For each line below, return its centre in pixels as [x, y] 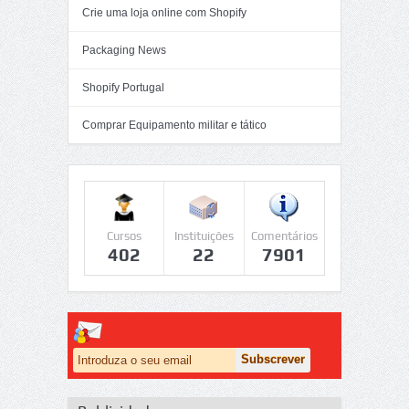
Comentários [284, 236]
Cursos [125, 236]
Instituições [204, 236]
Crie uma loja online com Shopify [164, 13]
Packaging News [124, 50]
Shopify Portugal [123, 88]
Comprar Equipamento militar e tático [174, 125]
